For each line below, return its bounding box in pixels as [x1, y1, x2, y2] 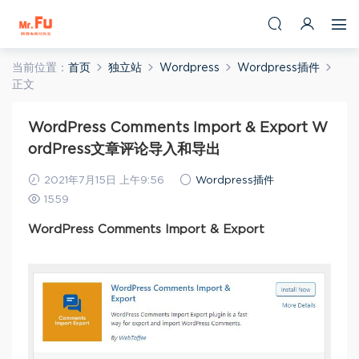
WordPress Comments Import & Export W [28, 121, 328, 135]
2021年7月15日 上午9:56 [41, 175, 164, 186]
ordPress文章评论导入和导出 [28, 143, 220, 157]
